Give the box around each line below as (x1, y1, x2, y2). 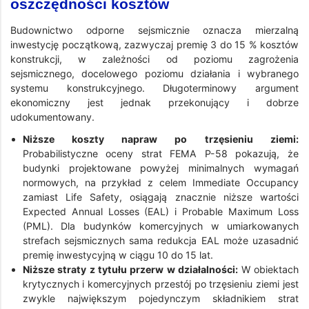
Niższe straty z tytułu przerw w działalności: (22, 263, 241, 275)
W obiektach (241, 263, 299, 275)
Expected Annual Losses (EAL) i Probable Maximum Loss (22, 205, 299, 217)
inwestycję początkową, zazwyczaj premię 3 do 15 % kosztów (10, 39, 299, 51)
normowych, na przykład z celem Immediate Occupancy (22, 176, 299, 188)
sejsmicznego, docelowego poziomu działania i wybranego (10, 68, 299, 80)
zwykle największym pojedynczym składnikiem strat (22, 292, 299, 304)
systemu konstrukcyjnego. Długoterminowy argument (10, 82, 299, 94)
